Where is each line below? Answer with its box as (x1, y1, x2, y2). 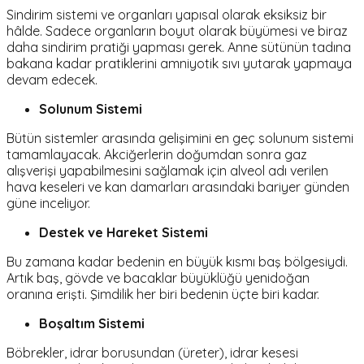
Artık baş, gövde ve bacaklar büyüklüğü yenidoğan (6, 270, 310, 287)
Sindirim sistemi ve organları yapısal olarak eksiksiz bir (6, 6, 327, 24)
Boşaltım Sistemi (39, 315, 145, 332)
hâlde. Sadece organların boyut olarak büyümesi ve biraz (6, 23, 348, 40)
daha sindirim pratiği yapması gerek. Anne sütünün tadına (6, 39, 351, 56)
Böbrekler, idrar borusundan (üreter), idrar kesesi (6, 344, 298, 362)
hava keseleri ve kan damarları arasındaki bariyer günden (6, 179, 349, 196)
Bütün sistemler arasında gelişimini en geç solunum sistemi (6, 130, 353, 147)
